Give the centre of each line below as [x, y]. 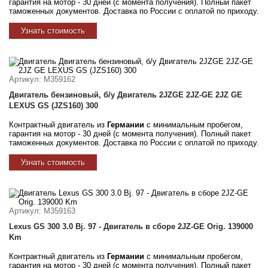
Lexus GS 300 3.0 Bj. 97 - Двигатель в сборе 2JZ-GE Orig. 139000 [131, 226]
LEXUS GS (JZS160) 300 [54, 105]
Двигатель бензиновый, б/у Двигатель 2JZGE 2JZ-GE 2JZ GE [126, 95]
